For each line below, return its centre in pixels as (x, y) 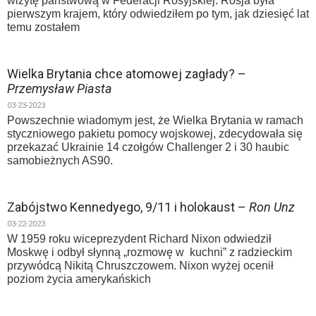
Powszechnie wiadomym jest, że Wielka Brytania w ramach (155, 120)
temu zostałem (43, 27)
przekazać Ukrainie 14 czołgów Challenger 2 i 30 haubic (148, 147)
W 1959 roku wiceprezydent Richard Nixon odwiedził (139, 239)
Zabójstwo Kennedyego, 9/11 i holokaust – (128, 207)
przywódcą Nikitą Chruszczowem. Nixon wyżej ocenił (140, 266)
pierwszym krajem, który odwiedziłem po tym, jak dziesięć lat (158, 14)
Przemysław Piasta (60, 89)
